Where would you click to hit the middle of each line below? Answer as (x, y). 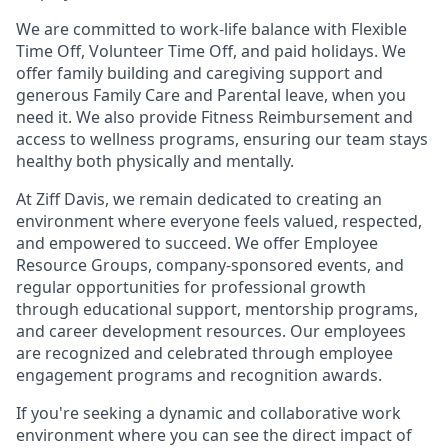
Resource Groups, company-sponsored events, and (210, 264)
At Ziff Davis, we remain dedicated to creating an (199, 198)
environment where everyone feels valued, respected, (219, 220)
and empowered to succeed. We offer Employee (197, 242)
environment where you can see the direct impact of (214, 434)
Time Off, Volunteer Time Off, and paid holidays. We (211, 50)
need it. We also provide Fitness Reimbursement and (214, 116)
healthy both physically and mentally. (155, 160)
